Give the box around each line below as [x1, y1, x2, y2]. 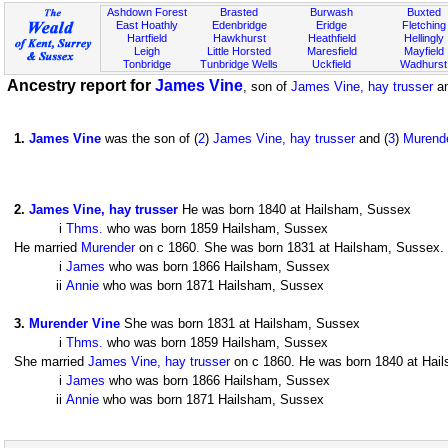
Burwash [310, 6, 354, 18]
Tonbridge [123, 58, 172, 70]
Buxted [406, 6, 441, 18]
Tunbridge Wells [200, 58, 279, 70]
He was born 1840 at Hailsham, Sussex [178, 202, 411, 217]
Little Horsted [207, 45, 272, 57]
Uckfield [312, 58, 352, 70]
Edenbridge [211, 19, 267, 31]
